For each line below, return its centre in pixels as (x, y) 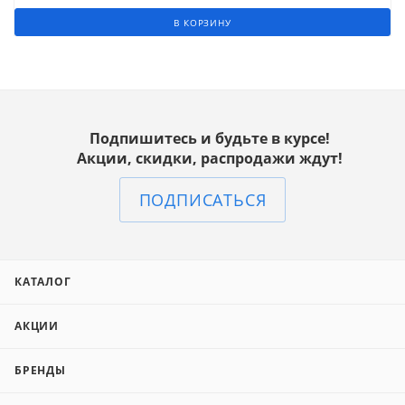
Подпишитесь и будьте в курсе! (210, 138)
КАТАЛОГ (43, 282)
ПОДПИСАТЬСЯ (202, 200)
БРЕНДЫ (40, 370)
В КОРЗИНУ (202, 22)
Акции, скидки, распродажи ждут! (210, 158)
